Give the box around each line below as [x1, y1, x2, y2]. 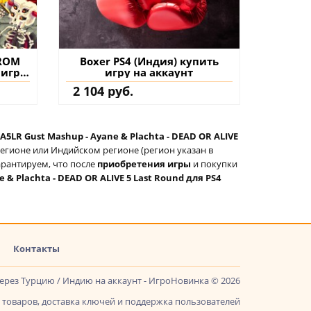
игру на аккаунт [105, 65, 194, 79]
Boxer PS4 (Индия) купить [79, 53, 219, 68]
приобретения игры [97, 157, 193, 170]
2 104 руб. [72, 82, 133, 99]
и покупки [193, 157, 237, 170]
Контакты [13, 242, 60, 255]
